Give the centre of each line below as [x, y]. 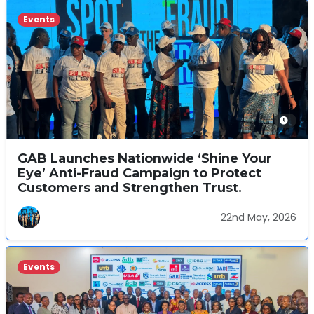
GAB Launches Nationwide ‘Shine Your [145, 158]
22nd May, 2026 [259, 217]
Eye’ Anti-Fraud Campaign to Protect [139, 173]
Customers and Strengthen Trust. [130, 187]
